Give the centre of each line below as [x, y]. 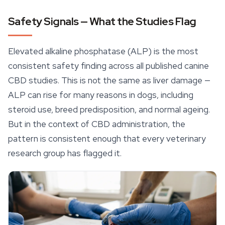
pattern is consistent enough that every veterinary [107, 139]
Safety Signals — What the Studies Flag [102, 22]
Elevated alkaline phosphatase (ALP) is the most [103, 51]
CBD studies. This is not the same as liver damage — [109, 81]
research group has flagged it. [65, 153]
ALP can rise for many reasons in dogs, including [101, 95]
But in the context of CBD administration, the [97, 124]
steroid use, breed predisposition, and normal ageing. [109, 110]
